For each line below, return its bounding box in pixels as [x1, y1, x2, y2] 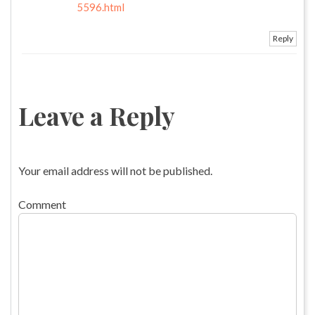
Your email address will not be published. [18, 163, 212, 177]
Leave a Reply [18, 98, 175, 132]
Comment [18, 197, 66, 211]
